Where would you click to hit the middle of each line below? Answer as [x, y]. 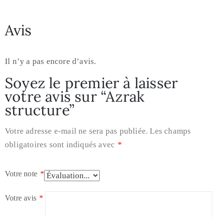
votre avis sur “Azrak [75, 96]
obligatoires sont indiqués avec [61, 144]
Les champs [170, 131]
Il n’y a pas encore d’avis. [51, 61]
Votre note [22, 173]
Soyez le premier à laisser [92, 83]
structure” [39, 110]
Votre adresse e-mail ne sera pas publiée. [77, 131]
